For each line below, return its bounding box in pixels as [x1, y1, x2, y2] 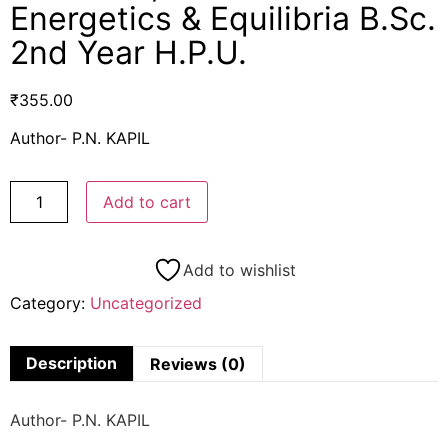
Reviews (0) [150, 353, 246, 374]
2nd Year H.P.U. [10, 33, 247, 73]
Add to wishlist [182, 259, 296, 280]
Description [26, 352, 117, 373]
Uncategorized [90, 292, 202, 313]
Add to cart [103, 191, 192, 212]
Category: [10, 292, 90, 313]
